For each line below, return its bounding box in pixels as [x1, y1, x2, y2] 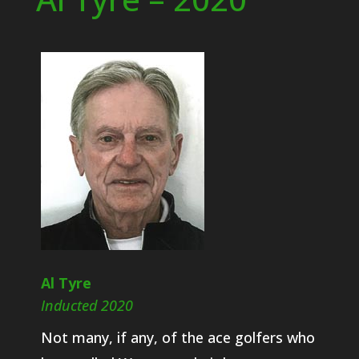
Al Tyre [40, 272, 91, 292]
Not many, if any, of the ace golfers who [40, 327, 315, 347]
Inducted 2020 [40, 295, 133, 315]
